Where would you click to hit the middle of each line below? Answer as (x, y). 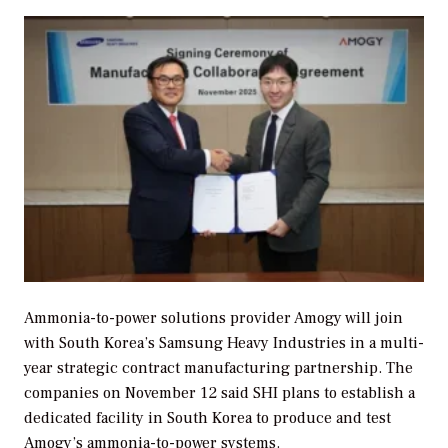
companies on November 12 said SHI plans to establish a (219, 393)
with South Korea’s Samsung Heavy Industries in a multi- (224, 343)
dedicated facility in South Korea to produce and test (207, 418)
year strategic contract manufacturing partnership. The (218, 368)
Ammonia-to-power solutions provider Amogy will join (213, 318)
